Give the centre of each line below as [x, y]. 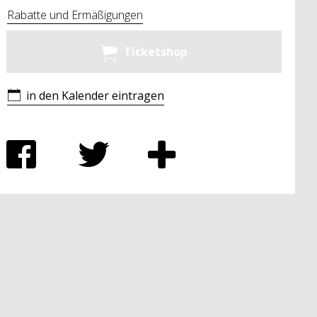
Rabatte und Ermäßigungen [75, 15]
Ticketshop [155, 51]
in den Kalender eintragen [96, 95]
